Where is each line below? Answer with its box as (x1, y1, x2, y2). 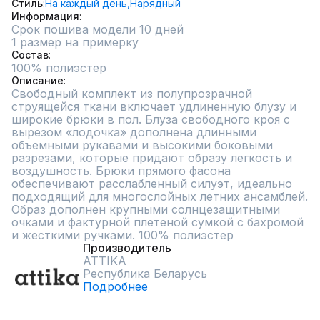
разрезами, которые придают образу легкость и (11, 151, 292, 165)
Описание (11, 74, 64, 86)
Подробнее (83, 279, 148, 294)
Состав (11, 49, 49, 61)
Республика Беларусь (83, 266, 207, 281)
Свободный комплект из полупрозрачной (11, 86, 252, 101)
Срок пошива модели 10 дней (11, 22, 184, 36)
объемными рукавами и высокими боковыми (11, 138, 273, 152)
